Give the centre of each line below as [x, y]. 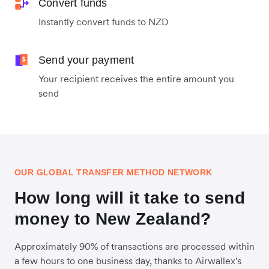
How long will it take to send [130, 198]
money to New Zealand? [113, 219]
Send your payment [86, 60]
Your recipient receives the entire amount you [136, 79]
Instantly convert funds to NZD [104, 22]
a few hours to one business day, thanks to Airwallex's [128, 261]
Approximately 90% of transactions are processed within [134, 246]
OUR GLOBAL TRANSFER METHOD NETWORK [113, 173]
